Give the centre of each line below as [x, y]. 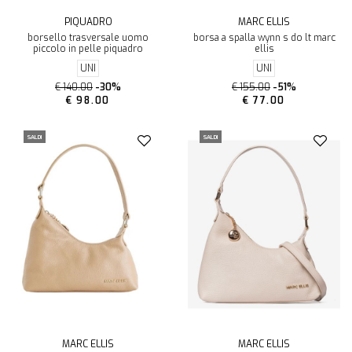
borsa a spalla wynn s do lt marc [264, 37]
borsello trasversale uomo [88, 37]
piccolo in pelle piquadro [88, 48]
